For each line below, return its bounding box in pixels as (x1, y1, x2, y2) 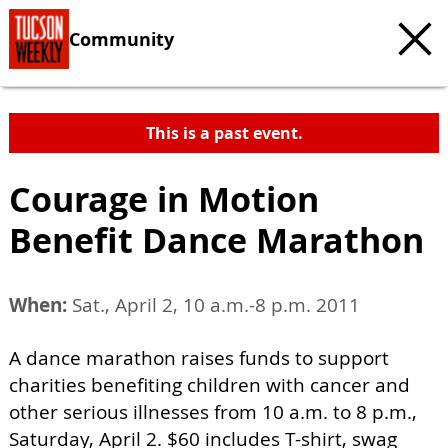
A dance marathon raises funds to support (9, 345, 389, 371)
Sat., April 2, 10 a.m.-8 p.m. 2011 (67, 292, 360, 318)
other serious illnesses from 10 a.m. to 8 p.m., (9, 399, 417, 425)
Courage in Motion (9, 175, 319, 223)
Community (69, 26, 174, 51)
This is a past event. (145, 122, 303, 144)
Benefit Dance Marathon (9, 216, 424, 264)
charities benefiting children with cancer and (9, 372, 410, 398)
